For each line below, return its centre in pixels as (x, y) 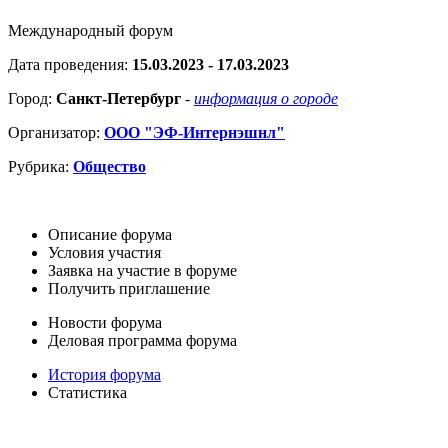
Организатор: (56, 133)
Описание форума (110, 235)
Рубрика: (40, 167)
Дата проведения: (70, 65)
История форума (104, 375)
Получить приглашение (129, 289)
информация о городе (266, 99)
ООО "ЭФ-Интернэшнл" (194, 133)
